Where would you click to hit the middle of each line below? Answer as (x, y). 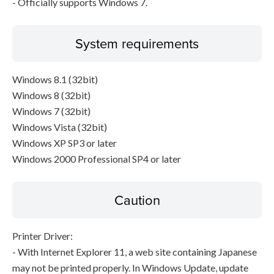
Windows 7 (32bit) (51, 111)
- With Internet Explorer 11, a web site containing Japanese (135, 252)
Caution (137, 200)
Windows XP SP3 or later (65, 143)
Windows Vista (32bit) (60, 127)
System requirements (137, 43)
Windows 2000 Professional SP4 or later (97, 159)
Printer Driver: (43, 236)
